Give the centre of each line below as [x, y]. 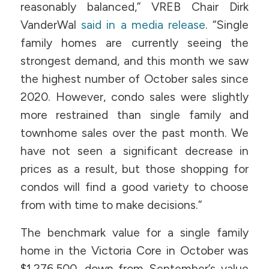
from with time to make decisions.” [111, 205]
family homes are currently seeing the [134, 43]
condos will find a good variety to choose [134, 187]
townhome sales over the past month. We [134, 133]
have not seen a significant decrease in [134, 151]
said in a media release [143, 25]
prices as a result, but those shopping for [134, 169]
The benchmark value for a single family [134, 233]
